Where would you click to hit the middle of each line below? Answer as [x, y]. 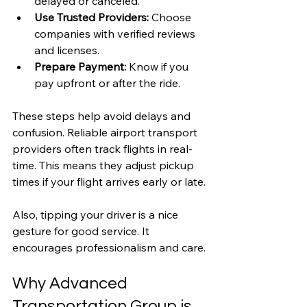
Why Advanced [72, 283]
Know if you [159, 66]
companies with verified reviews [116, 33]
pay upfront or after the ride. [107, 83]
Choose [171, 17]
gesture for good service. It [82, 231]
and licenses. [67, 50]
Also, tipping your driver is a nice [97, 214]
